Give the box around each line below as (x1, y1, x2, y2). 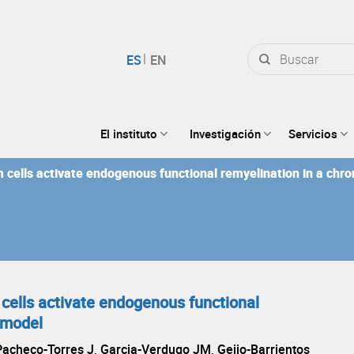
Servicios (288, 126, 338, 142)
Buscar (246, 43, 274, 55)
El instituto (100, 126, 157, 142)
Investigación (189, 126, 261, 142)
